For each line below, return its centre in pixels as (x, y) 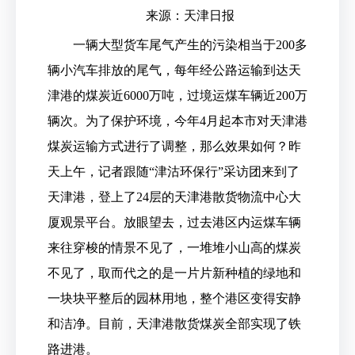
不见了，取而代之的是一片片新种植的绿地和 (174, 273)
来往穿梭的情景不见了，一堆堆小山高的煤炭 (174, 248)
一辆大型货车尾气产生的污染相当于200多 (190, 45)
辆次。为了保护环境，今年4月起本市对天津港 (177, 121)
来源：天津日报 (190, 15)
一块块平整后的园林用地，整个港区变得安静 (174, 298)
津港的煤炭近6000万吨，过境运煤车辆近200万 (177, 95)
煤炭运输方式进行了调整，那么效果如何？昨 (174, 146)
